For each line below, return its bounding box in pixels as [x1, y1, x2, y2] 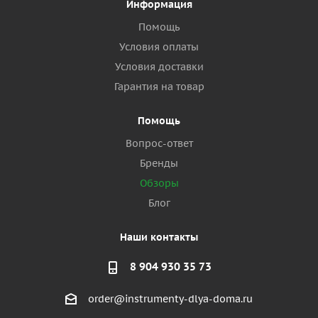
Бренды [140, 157, 178, 170]
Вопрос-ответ [125, 137, 193, 150]
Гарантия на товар [114, 80, 204, 94]
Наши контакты [120, 231, 198, 244]
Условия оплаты [119, 40, 199, 54]
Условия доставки [114, 60, 204, 74]
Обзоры [139, 177, 179, 190]
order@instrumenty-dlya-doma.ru [88, 292, 253, 306]
